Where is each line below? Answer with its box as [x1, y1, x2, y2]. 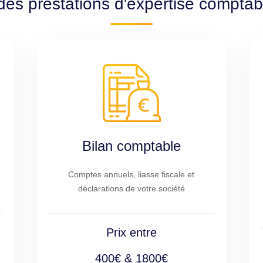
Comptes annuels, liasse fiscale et [68, 170, 195, 179]
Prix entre [106, 226, 157, 239]
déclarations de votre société [77, 184, 185, 193]
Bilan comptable [82, 138, 181, 154]
